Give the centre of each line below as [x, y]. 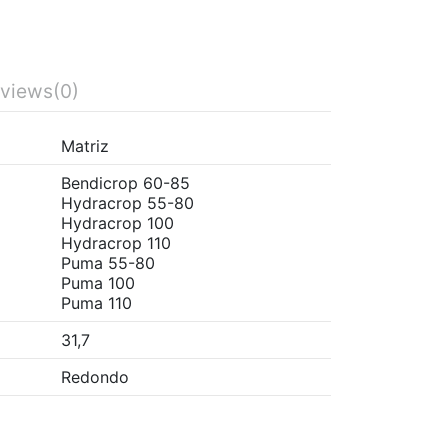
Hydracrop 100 [117, 222]
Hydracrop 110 [116, 242]
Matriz [85, 145]
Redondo [95, 376]
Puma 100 [98, 282]
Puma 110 [96, 302]
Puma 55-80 [108, 262]
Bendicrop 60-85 [125, 182]
